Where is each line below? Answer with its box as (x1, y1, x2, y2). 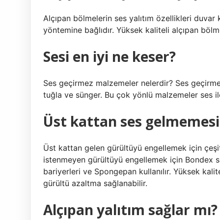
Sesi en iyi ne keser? (43, 47, 176, 66)
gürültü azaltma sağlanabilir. (43, 178, 147, 188)
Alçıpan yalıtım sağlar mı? (43, 200, 218, 219)
